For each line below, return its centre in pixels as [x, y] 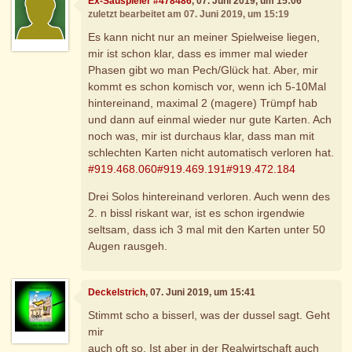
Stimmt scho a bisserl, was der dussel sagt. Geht [209, 315]
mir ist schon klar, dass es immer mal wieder [198, 54]
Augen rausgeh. [128, 246]
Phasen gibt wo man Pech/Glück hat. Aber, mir [203, 70]
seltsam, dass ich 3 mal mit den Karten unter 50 [207, 230]
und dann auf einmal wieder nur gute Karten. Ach [210, 120]
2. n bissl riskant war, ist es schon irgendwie [197, 213]
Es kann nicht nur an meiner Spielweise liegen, [204, 37]
